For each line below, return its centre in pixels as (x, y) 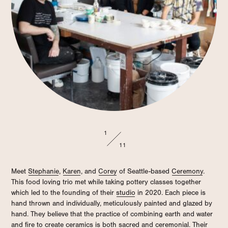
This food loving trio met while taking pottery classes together (106, 182)
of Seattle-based (144, 171)
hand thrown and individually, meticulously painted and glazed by (112, 203)
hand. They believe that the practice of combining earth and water (112, 214)
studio (126, 193)
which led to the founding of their (64, 193)
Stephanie (44, 171)
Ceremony (187, 171)
